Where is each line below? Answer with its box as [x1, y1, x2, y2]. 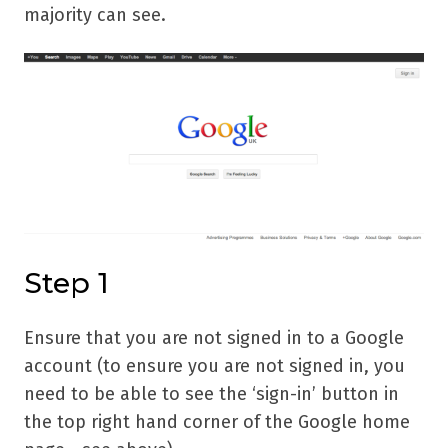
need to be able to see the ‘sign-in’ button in [24, 383, 399, 405]
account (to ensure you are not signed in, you [24, 355, 405, 377]
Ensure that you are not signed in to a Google [24, 327, 404, 349]
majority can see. [24, 4, 166, 26]
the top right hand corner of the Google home [24, 411, 410, 433]
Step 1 [24, 266, 109, 300]
